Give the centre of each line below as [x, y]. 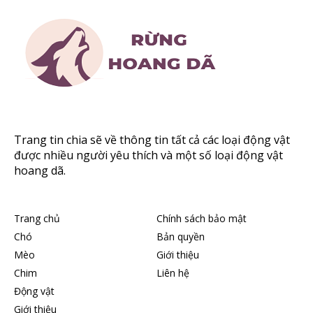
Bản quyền [181, 236]
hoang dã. [40, 170]
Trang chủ [37, 218]
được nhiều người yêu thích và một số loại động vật [148, 155]
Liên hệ [173, 272]
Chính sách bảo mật [202, 218]
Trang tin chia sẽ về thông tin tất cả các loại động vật [152, 139]
